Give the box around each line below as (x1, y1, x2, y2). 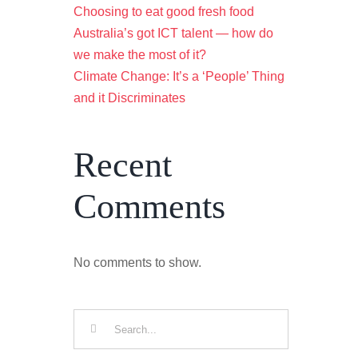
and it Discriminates (73, 90, 185, 105)
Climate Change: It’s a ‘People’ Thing (73, 69, 284, 83)
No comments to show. (73, 256, 201, 270)
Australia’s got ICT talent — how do (73, 26, 273, 40)
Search (72, 312, 113, 327)
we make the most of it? (73, 47, 206, 62)
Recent (73, 145, 172, 185)
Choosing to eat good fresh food (73, 4, 254, 18)
